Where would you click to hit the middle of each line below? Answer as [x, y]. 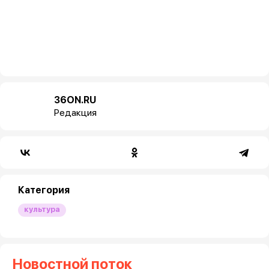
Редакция [75, 112]
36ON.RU [75, 100]
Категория [44, 190]
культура [42, 209]
